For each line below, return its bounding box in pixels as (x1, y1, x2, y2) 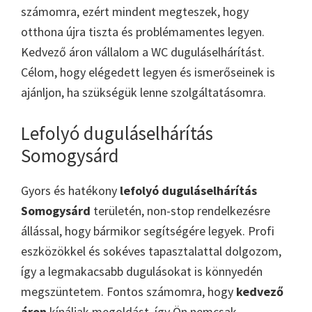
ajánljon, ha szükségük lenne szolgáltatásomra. (21, 84, 266, 100)
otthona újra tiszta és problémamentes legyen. (21, 23, 265, 40)
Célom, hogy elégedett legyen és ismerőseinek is (21, 63, 275, 80)
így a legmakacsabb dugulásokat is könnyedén (21, 263, 263, 279)
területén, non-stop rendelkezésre (91, 202, 270, 219)
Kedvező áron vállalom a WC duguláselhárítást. (21, 43, 265, 60)
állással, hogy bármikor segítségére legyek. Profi (21, 222, 274, 239)
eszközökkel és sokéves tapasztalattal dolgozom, (21, 242, 281, 259)
